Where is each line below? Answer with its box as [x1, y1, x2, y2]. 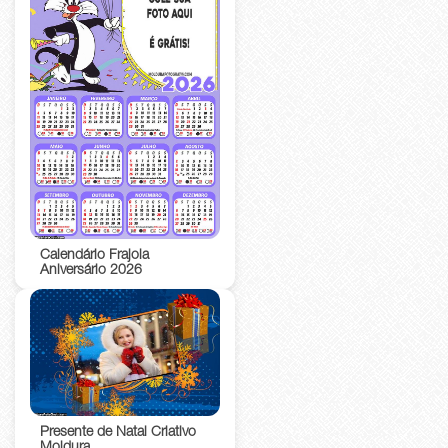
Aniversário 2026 [40, 264, 142, 279]
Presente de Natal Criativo [40, 425, 196, 440]
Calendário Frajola [40, 249, 149, 264]
